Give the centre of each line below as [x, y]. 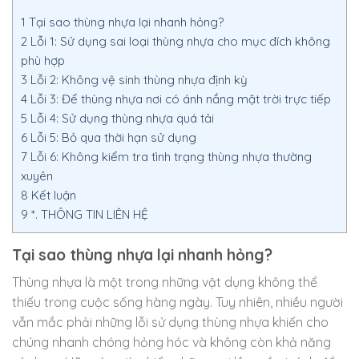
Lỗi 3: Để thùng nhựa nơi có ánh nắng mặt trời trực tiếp [179, 99]
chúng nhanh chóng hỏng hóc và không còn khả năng [171, 342]
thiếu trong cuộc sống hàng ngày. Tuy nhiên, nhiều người [177, 302]
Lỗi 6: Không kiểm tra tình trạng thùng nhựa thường [169, 157]
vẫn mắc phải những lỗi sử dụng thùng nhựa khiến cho [170, 322]
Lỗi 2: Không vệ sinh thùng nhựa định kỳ [137, 80]
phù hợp [43, 61]
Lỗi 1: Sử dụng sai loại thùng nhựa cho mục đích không [179, 42]
